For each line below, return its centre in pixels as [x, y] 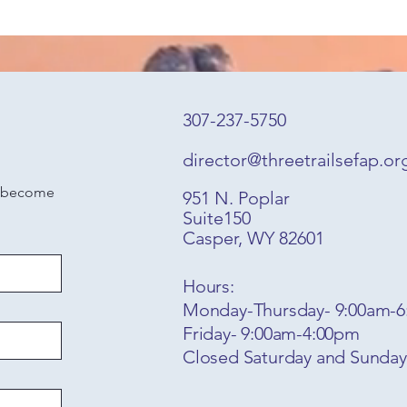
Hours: [208, 286]
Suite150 [217, 218]
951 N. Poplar [238, 198]
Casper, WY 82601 [253, 238]
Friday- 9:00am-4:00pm [271, 333]
